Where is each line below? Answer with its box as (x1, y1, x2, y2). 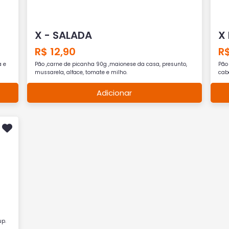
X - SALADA (35, 28, 93, 42)
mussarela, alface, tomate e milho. (35, 68, 128, 76)
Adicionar (97, 87, 132, 98)
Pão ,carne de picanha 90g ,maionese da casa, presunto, (35, 60, 188, 68)
